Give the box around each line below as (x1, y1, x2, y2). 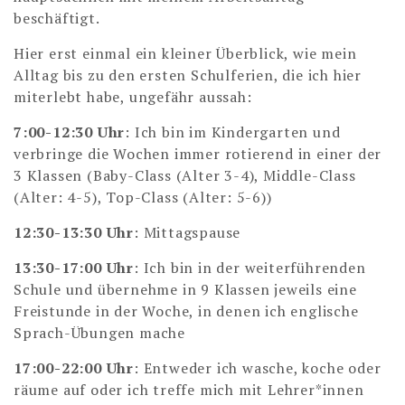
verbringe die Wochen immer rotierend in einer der (14, 144, 382, 165)
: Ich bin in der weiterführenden (134, 258, 366, 278)
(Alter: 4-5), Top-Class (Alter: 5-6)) (14, 187, 272, 208)
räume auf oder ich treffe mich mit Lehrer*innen (14, 380, 364, 400)
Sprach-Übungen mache (14, 323, 186, 344)
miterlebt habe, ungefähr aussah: (14, 87, 252, 108)
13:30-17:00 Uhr (14, 258, 134, 278)
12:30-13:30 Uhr (14, 222, 134, 243)
